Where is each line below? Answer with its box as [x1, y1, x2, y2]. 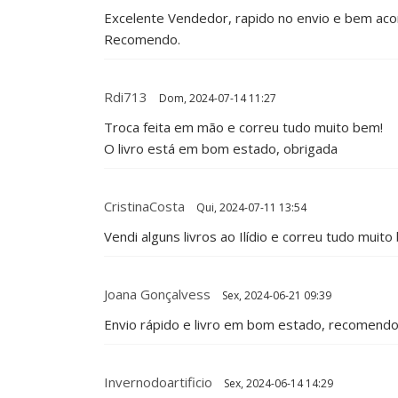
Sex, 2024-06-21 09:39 [219, 287, 331, 303]
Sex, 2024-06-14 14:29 [221, 375, 333, 391]
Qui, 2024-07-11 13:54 [194, 199, 306, 215]
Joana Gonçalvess [104, 284, 211, 303]
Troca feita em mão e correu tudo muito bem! [104, 117, 383, 136]
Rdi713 [104, 87, 147, 106]
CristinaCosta [104, 196, 185, 215]
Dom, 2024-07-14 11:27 [156, 90, 276, 106]
